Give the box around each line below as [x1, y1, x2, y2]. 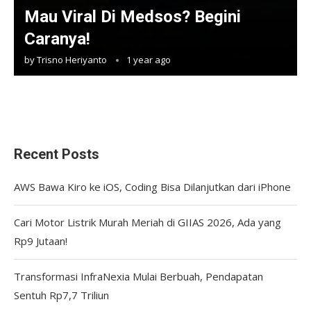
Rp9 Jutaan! [14, 233, 67, 248]
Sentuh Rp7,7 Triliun [14, 287, 109, 302]
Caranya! [24, 28, 90, 49]
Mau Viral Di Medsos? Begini [24, 6, 241, 26]
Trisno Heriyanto [37, 53, 107, 66]
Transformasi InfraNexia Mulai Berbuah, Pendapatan [14, 269, 263, 283]
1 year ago [126, 53, 171, 66]
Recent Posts [14, 145, 99, 162]
